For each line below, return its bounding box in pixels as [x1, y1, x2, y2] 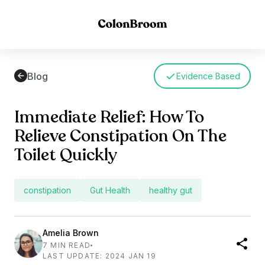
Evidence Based [176, 70, 240, 81]
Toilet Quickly [14, 144, 117, 166]
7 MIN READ [43, 241, 91, 250]
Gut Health [90, 185, 130, 195]
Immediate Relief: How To [14, 106, 204, 128]
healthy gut [149, 185, 192, 195]
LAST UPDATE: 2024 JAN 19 [43, 251, 156, 260]
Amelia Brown [43, 228, 99, 238]
